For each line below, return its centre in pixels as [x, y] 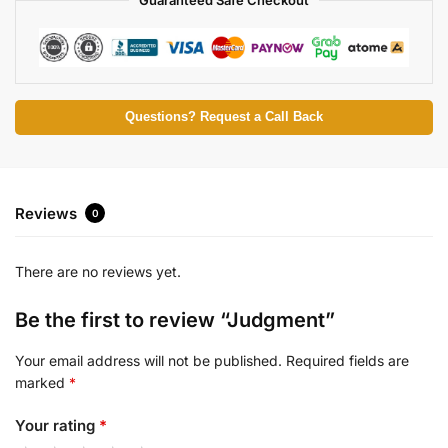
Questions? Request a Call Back [224, 116]
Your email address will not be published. [148, 361]
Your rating [57, 425]
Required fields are [347, 361]
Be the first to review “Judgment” [175, 320]
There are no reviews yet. [98, 272]
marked [42, 383]
